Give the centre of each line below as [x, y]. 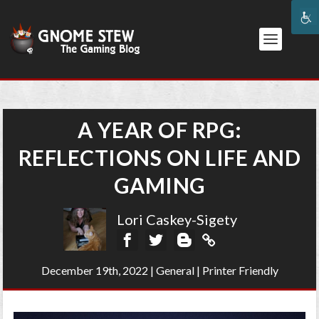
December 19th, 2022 [94, 270]
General [175, 270]
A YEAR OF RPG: [159, 130]
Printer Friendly [240, 270]
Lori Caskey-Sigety [177, 219]
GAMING [159, 185]
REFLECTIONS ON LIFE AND [159, 157]
